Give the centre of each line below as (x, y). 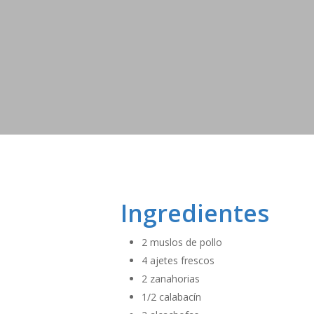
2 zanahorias (171, 279)
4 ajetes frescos (178, 260)
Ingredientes (198, 213)
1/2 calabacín (171, 297)
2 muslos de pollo (182, 242)
